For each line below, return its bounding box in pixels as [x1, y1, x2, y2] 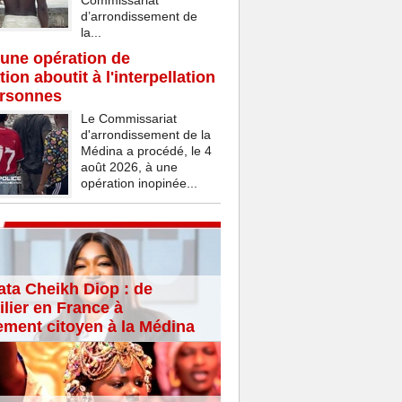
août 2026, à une [80, 160, 178, 175]
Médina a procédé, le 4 [80, 144, 212, 159]
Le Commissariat [80, 111, 177, 127]
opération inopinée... [80, 176, 197, 191]
